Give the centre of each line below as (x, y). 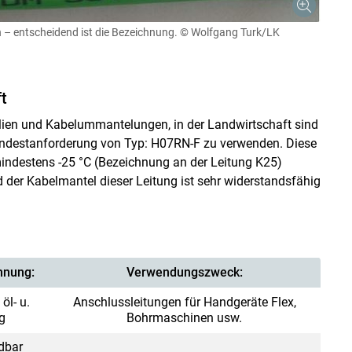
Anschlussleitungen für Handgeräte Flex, (184, 302)
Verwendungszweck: (184, 272)
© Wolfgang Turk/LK (229, 32)
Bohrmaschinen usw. (184, 317)
